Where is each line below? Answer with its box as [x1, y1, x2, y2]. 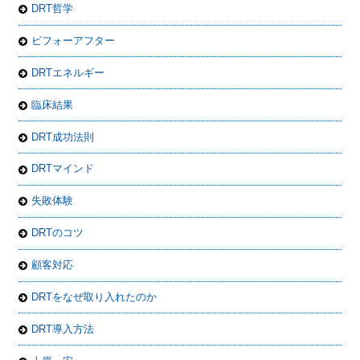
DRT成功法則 [31, 130, 95, 143]
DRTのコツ [31, 227, 84, 239]
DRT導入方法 [31, 322, 95, 335]
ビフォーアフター [31, 34, 116, 47]
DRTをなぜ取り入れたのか [31, 290, 157, 303]
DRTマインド [31, 162, 95, 175]
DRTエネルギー [31, 66, 105, 79]
